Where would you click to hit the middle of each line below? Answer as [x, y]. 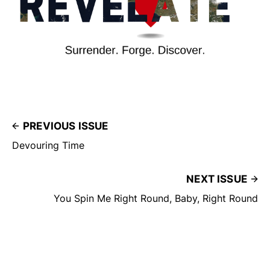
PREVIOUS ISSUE [66, 126]
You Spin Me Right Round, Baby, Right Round [156, 199]
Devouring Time [48, 146]
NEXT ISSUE [217, 179]
